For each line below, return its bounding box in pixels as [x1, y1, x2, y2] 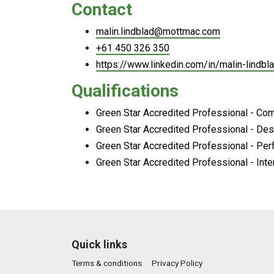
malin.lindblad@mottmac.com [96, 26, 220, 37]
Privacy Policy [152, 258, 202, 268]
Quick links [72, 238, 127, 251]
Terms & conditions [72, 258, 142, 268]
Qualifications [72, 81, 179, 101]
